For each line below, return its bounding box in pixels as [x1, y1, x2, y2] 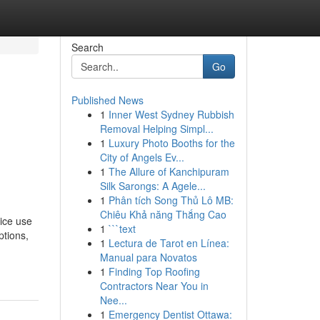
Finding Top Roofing [108, 264, 200, 279]
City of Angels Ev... [99, 150, 184, 164]
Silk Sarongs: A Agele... [99, 179, 206, 193]
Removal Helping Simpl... [99, 121, 214, 136]
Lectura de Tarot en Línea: [108, 236, 229, 250]
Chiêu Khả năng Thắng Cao [99, 207, 226, 221]
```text [108, 221, 136, 236]
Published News [71, 93, 144, 107]
